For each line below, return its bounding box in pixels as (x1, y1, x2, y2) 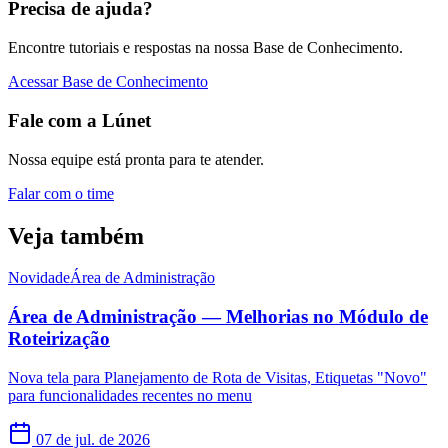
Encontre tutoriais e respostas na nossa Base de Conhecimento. (8, 39, 403, 57)
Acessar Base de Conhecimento (8, 73, 208, 91)
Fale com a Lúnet (8, 109, 151, 131)
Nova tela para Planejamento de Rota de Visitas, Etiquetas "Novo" (8, 368, 427, 386)
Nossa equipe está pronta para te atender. (8, 150, 264, 168)
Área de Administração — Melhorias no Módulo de (8, 306, 428, 328)
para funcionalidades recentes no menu (8, 386, 252, 404)
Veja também (8, 222, 144, 249)
